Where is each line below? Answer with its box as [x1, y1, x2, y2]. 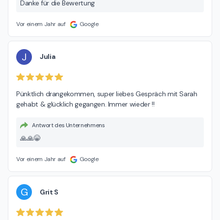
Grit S [40, 187, 58, 196]
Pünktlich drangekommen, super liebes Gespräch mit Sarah [16, 89, 197, 99]
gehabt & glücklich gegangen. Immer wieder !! [16, 100, 155, 109]
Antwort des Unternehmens [32, 121, 105, 130]
